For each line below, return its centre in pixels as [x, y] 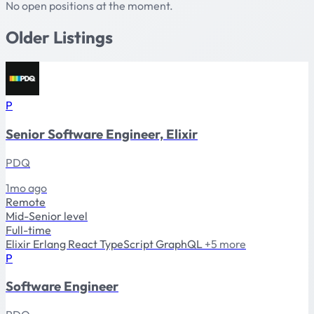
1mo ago [26, 187]
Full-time [28, 230]
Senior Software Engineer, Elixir [102, 134]
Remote [26, 202]
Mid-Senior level [47, 216]
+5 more [225, 244]
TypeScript [128, 244]
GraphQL [180, 244]
